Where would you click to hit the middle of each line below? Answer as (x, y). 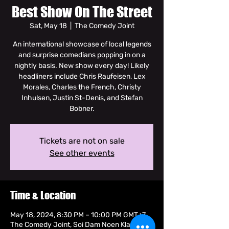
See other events (82, 153)
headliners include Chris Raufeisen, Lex (82, 76)
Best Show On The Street (82, 12)
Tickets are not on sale (82, 141)
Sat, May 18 (48, 26)
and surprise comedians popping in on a (82, 55)
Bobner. (82, 109)
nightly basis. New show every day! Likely (82, 66)
